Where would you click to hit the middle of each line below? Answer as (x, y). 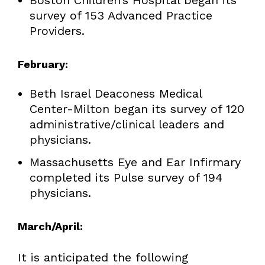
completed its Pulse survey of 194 (126, 177)
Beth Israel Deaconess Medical (115, 93)
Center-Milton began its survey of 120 (137, 109)
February (41, 64)
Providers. (57, 30)
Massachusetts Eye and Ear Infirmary (135, 162)
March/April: (50, 226)
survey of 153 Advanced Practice (121, 15)
